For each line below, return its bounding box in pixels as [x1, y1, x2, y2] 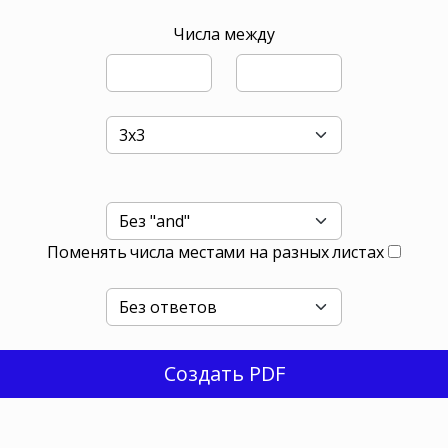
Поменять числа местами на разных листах [47, 241, 384, 263]
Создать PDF [163, 360, 285, 387]
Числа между [173, 23, 275, 45]
